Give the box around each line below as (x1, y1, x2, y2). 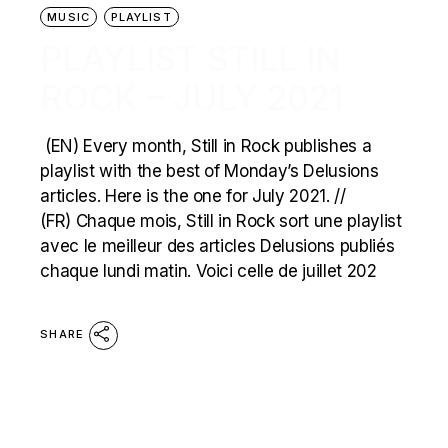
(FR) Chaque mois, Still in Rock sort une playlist (40, 211, 402, 232)
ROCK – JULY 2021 (40, 77, 344, 119)
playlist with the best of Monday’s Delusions (40, 161, 379, 182)
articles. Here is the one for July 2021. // (40, 186, 346, 207)
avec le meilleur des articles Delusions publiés (40, 236, 395, 257)
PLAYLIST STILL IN (40, 38, 342, 80)
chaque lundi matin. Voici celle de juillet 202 (40, 261, 377, 282)
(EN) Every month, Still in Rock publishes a (40, 136, 372, 157)
